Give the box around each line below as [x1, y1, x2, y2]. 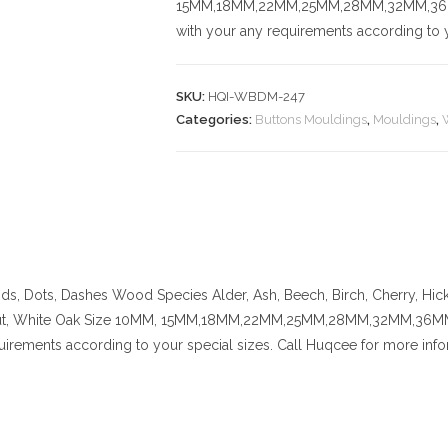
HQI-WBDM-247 [208, 89, 305, 104]
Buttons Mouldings [255, 112, 367, 127]
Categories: [176, 112, 255, 127]
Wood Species [108, 287, 208, 303]
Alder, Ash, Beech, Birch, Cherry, [208, 287, 422, 303]
